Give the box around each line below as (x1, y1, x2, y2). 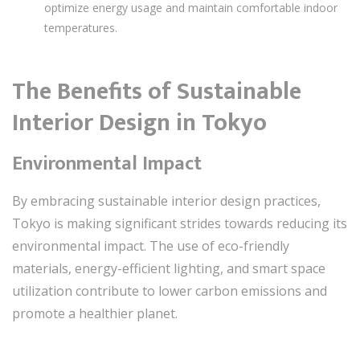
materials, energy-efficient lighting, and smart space (12, 260, 325, 277)
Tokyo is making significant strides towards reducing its (12, 215, 347, 232)
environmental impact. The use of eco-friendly (12, 237, 289, 255)
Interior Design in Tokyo (12, 103, 267, 143)
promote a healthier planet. (12, 305, 178, 322)
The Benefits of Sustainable (12, 72, 301, 112)
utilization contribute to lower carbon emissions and (12, 282, 327, 300)
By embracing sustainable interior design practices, (12, 192, 321, 210)
